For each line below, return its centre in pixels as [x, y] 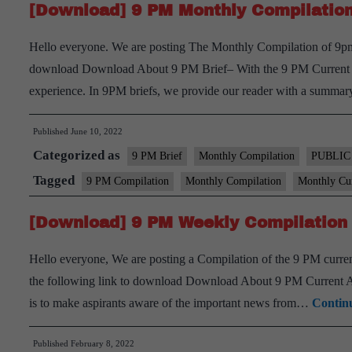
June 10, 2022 [97, 131]
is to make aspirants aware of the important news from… [170, 303]
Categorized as [78, 155]
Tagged [55, 180]
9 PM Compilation [128, 181]
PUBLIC [331, 156]
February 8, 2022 [103, 343]
